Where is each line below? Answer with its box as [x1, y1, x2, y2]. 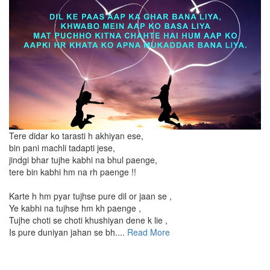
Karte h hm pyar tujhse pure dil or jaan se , [9, 189, 172, 202]
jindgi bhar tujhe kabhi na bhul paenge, [9, 153, 157, 166]
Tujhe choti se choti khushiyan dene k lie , [9, 213, 168, 226]
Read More [125, 225, 170, 238]
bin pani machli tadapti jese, [9, 141, 115, 154]
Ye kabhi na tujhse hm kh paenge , [9, 201, 141, 214]
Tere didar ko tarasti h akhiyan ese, [9, 129, 143, 142]
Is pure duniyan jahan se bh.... [9, 225, 125, 238]
